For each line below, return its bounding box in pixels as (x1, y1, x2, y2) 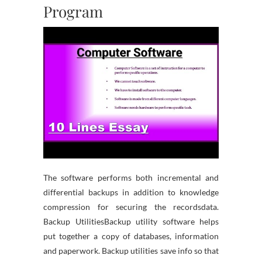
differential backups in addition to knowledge (43, 187, 219, 197)
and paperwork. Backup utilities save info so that (43, 246, 219, 256)
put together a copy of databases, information (43, 231, 219, 241)
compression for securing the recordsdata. (43, 202, 219, 212)
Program (43, 1, 103, 22)
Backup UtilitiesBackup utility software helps (43, 216, 219, 226)
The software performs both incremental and (43, 173, 219, 182)
